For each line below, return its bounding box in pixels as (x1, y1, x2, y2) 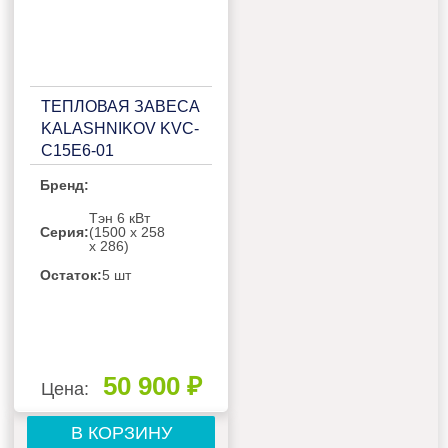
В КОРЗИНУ (70, 423, 172, 444)
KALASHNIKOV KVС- (41, 120, 200, 138)
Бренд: (40, 177, 90, 194)
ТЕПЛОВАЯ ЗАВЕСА (41, 98, 201, 116)
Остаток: (40, 267, 103, 284)
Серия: (40, 224, 90, 241)
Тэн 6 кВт (89, 210, 151, 227)
